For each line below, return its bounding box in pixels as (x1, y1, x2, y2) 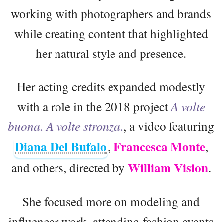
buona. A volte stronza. (8, 117, 123, 135)
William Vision (127, 159, 208, 177)
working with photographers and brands (11, 5, 211, 22)
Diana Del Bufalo (15, 137, 107, 156)
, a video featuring (123, 117, 214, 135)
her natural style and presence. (36, 45, 186, 62)
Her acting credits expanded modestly (17, 78, 205, 95)
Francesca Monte (113, 137, 205, 156)
